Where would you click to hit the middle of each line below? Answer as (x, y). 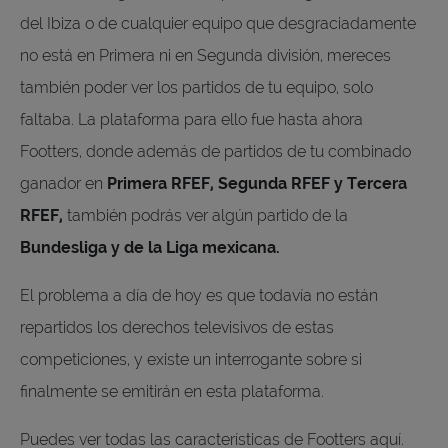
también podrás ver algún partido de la (207, 215)
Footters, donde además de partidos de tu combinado (215, 151)
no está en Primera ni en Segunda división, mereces (205, 55)
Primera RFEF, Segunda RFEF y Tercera (257, 183)
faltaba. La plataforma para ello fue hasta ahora (191, 119)
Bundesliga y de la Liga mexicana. (152, 247)
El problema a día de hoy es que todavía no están (199, 295)
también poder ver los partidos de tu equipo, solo (196, 87)
